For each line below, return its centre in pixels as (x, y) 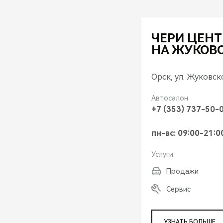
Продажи (182, 171)
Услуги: (163, 154)
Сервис (178, 189)
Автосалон (170, 98)
